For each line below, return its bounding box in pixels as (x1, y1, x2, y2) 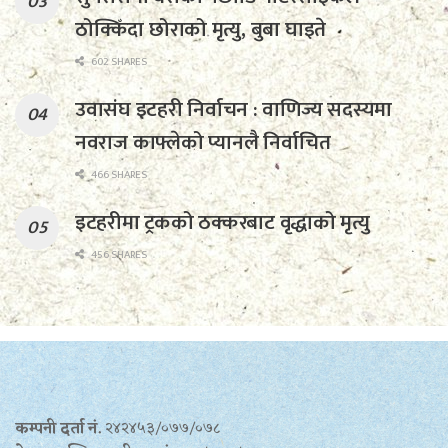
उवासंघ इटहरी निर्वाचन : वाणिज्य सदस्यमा (75, 91, 392, 127)
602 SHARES (89, 52, 147, 71)
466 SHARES (89, 165, 147, 184)
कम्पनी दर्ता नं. (15, 415, 105, 444)
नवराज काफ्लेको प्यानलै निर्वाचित (75, 124, 331, 160)
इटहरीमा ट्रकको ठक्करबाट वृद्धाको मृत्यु (75, 204, 370, 240)
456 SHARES (89, 245, 147, 264)
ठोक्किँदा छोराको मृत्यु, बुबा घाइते (75, 11, 326, 47)
